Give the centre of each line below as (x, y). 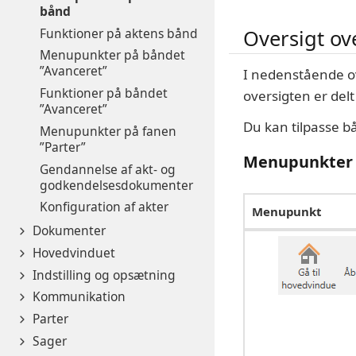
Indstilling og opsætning (104, 275)
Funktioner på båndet (103, 93)
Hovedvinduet (74, 252)
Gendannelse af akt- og (107, 169)
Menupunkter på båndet (112, 55)
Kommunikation (79, 297)
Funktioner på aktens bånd (118, 33)
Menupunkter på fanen (108, 131)
